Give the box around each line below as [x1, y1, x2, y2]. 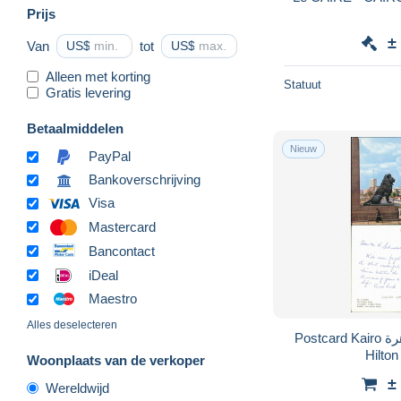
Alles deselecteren [27, 319, 117, 332]
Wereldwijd [46, 380, 109, 397]
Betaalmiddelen [27, 120, 124, 136]
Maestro [89, 291, 137, 307]
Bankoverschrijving [89, 172, 200, 188]
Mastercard [89, 218, 156, 235]
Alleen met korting [46, 68, 150, 84]
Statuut [284, 77, 321, 91]
